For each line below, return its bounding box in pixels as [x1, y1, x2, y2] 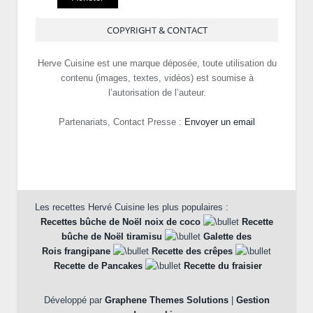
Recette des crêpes [152, 245, 233, 256]
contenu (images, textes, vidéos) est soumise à [60, 72, 254, 83]
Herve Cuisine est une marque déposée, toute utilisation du [37, 57, 277, 68]
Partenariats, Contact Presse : [59, 116, 184, 127]
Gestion [235, 294, 270, 305]
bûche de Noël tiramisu [61, 231, 162, 242]
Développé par [43, 294, 105, 305]
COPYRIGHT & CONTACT [106, 23, 208, 36]
